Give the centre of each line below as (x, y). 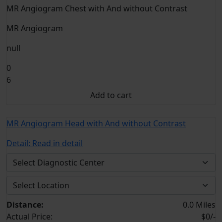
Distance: (25, 205)
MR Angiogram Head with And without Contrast (96, 123)
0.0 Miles (199, 205)
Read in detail (57, 143)
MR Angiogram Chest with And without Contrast (97, 8)
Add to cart (111, 95)
